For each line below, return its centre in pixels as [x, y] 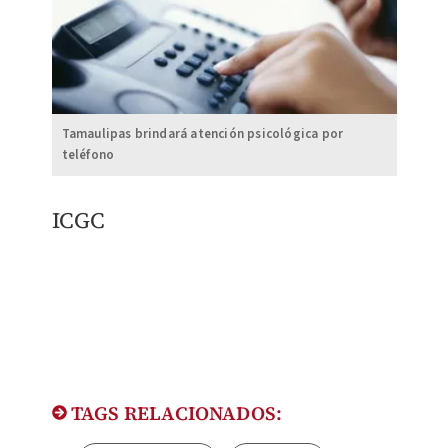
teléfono [88, 155]
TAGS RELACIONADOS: [174, 413]
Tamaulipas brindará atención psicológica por [202, 134]
